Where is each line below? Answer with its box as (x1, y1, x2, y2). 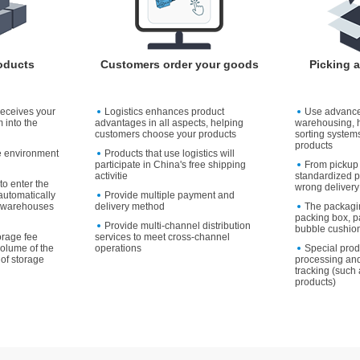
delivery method (94, 201, 165, 213)
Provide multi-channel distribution (104, 220, 251, 232)
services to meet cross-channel (94, 231, 230, 243)
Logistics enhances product (104, 106, 224, 118)
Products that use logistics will (104, 148, 235, 160)
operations (94, 243, 141, 255)
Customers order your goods (100, 58, 259, 72)
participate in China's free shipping (94, 159, 246, 171)
